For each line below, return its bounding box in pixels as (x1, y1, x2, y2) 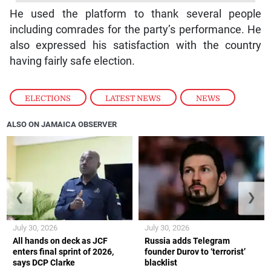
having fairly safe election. (9, 54, 135, 67)
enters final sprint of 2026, (13, 246, 114, 256)
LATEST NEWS (105, 93, 162, 103)
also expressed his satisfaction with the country (9, 39, 262, 51)
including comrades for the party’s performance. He (9, 23, 262, 36)
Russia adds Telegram (145, 235, 230, 246)
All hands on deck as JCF (13, 235, 108, 246)
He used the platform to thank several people (9, 7, 262, 20)
